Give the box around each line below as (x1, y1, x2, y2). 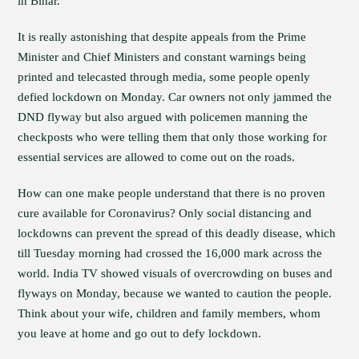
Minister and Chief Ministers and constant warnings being (18, 50, 307, 63)
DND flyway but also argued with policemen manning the (18, 111, 309, 123)
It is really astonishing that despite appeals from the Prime (18, 30, 307, 43)
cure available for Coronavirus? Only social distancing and (18, 207, 313, 220)
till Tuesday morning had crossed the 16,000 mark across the (18, 247, 323, 260)
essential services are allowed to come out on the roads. (18, 151, 296, 163)
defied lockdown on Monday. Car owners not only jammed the (18, 91, 333, 103)
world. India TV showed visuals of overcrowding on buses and (18, 267, 333, 280)
